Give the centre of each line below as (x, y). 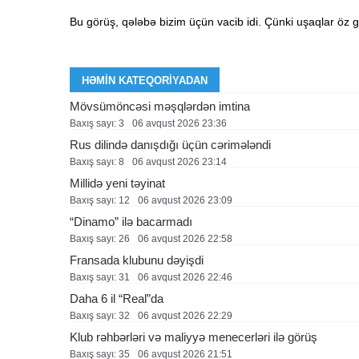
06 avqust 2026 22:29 (185, 316)
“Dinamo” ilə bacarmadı (131, 222)
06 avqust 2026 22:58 (185, 239)
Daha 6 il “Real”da (117, 298)
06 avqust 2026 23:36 (179, 123)
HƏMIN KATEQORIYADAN (145, 81)
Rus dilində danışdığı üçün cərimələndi (170, 145)
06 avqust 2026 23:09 (185, 200)
